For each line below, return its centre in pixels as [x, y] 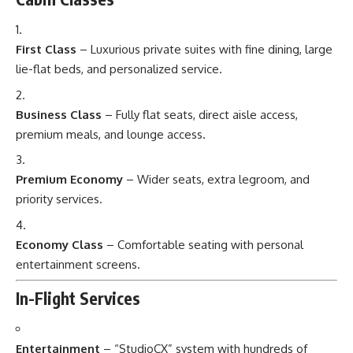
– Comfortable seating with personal [203, 244]
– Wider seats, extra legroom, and [216, 180]
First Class [46, 50]
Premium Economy [69, 180]
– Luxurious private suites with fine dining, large [204, 50]
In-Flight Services [78, 298]
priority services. [59, 199]
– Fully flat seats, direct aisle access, [200, 114]
